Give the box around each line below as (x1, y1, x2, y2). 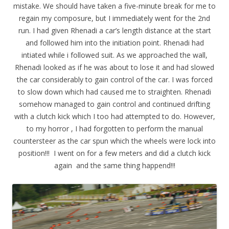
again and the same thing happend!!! (54, 160, 175, 170)
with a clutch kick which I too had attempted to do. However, (14, 111, 215, 121)
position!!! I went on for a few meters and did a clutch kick (18, 148, 211, 158)
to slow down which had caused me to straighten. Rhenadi (18, 86, 211, 97)
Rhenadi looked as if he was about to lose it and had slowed (15, 62, 214, 72)
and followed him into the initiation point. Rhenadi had (25, 37, 204, 48)
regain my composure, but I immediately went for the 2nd (19, 13, 210, 23)
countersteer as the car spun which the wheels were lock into (13, 135, 216, 146)
